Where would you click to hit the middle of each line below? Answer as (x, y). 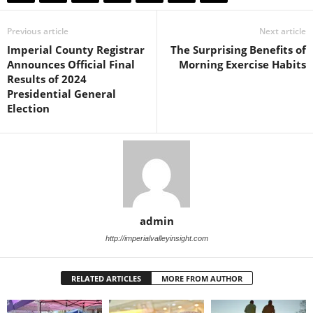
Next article (283, 31)
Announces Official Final (71, 64)
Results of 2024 (47, 79)
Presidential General (61, 94)
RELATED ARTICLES (106, 278)
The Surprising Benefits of (238, 50)
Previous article (38, 31)
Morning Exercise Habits (242, 64)
